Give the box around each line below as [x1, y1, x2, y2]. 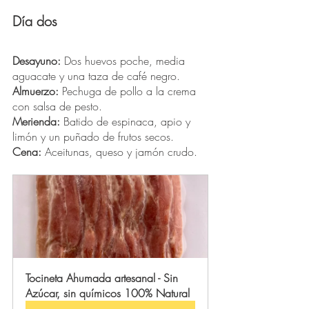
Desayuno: [12, 53, 61, 69]
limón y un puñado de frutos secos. [12, 129, 177, 145]
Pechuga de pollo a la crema [59, 83, 199, 99]
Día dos [12, 12, 57, 31]
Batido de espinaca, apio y [60, 114, 194, 130]
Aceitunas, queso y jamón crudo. [41, 144, 201, 160]
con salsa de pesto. [12, 99, 106, 114]
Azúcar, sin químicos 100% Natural [26, 286, 190, 301]
